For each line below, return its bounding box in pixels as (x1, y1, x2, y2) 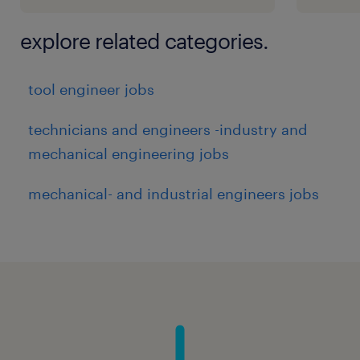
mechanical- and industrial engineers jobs (28, 184, 319, 202)
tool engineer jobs (28, 80, 154, 98)
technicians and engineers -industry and (28, 120, 308, 138)
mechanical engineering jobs (28, 144, 229, 162)
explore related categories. (20, 28, 268, 53)
